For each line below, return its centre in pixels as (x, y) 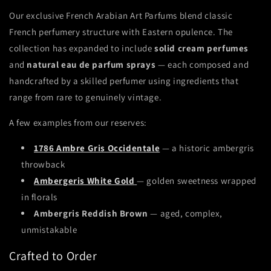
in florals (39, 197)
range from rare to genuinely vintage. (86, 97)
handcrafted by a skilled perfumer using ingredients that (124, 81)
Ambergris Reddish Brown (91, 214)
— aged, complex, (185, 214)
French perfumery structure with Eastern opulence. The (121, 32)
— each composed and (202, 65)
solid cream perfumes (202, 48)
